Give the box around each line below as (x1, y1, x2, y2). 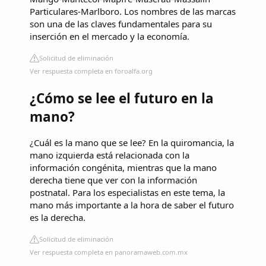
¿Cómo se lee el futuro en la (30, 88, 214, 107)
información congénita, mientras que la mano (30, 161, 217, 174)
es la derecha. (30, 211, 85, 224)
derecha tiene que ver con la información (30, 174, 197, 186)
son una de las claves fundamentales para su (30, 17, 212, 30)
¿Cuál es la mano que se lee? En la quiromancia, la (30, 137, 234, 149)
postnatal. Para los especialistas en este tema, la (30, 186, 225, 199)
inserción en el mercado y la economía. (30, 30, 189, 42)
